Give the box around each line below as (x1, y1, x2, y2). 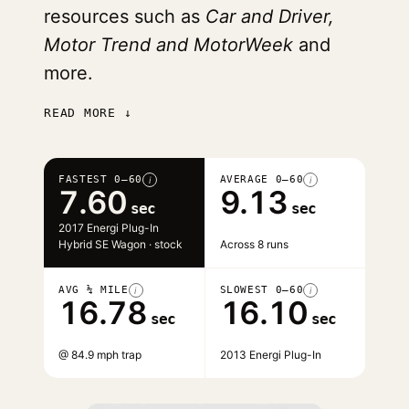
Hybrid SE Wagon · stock (58, 237, 183, 251)
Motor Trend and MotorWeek (44, 34, 293, 56)
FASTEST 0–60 (58, 173, 142, 185)
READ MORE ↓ (44, 106, 132, 120)
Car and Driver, (205, 5, 334, 27)
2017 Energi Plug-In (58, 221, 159, 235)
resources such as (44, 5, 205, 27)
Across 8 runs (219, 237, 288, 251)
